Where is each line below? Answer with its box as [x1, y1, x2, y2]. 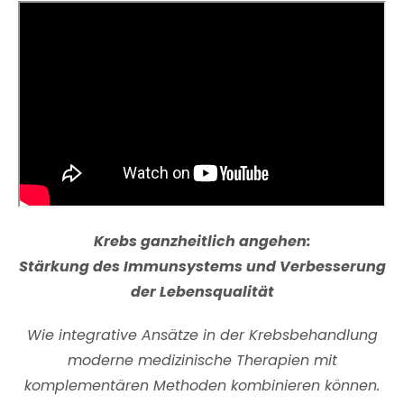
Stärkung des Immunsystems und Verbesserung [18, 256, 386, 278]
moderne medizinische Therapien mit [67, 350, 337, 372]
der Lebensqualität [130, 281, 274, 303]
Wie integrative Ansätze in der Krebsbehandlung [26, 325, 378, 346]
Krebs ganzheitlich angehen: [93, 231, 311, 252]
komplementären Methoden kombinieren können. [24, 375, 380, 397]
